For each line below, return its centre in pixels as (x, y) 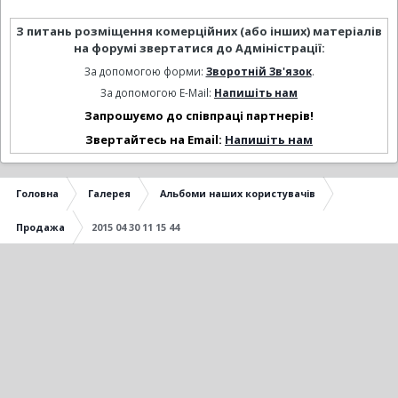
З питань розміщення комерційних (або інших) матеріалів (199, 32)
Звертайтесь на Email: (155, 139)
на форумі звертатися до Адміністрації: (199, 48)
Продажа (40, 227)
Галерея (109, 193)
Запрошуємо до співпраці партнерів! (199, 115)
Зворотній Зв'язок (259, 72)
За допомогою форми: (145, 72)
